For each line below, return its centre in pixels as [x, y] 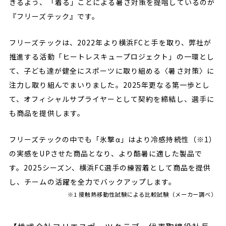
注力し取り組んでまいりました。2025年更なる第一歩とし [109, 85]
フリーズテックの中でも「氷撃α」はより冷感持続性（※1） [113, 139]
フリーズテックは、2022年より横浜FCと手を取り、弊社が [110, 43]
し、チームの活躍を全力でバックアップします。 [93, 182]
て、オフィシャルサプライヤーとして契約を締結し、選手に [112, 99]
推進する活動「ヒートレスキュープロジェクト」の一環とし [112, 57]
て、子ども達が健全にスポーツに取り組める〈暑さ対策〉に [112, 71]
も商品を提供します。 [47, 113]
